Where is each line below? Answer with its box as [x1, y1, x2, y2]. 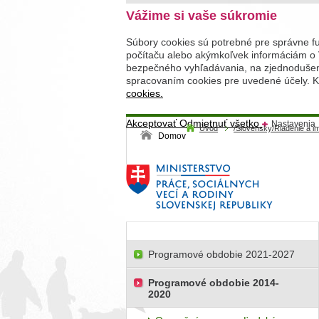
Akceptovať [126, 117, 179, 129]
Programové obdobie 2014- [148, 277, 279, 288]
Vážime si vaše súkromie [126, 9, 277, 23]
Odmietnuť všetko [179, 117, 262, 129]
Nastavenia [271, 119, 315, 129]
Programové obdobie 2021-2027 [148, 249, 295, 260]
